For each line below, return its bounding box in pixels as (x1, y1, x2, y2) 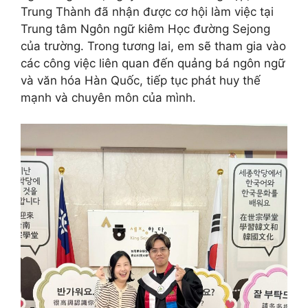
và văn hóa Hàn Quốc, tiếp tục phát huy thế (21, 73, 261, 87)
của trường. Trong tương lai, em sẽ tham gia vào (21, 38, 286, 53)
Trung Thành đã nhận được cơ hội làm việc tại (21, 4, 274, 19)
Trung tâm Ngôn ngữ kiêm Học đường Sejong (21, 21, 270, 36)
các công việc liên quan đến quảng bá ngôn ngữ (21, 56, 285, 70)
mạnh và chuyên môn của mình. (21, 90, 196, 104)
